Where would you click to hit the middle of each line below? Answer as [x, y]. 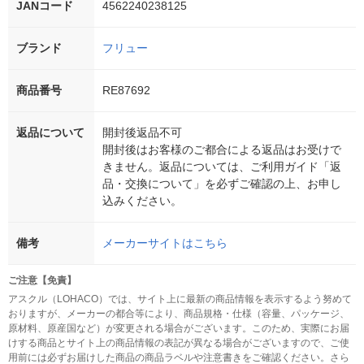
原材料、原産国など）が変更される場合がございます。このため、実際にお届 [179, 329]
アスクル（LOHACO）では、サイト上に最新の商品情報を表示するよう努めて [180, 299]
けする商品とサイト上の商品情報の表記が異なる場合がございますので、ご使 [179, 343]
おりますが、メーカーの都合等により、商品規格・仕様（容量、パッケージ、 [179, 314]
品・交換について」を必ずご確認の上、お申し [222, 184]
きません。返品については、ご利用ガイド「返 [222, 167]
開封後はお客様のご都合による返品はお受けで [222, 150]
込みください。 [142, 201]
